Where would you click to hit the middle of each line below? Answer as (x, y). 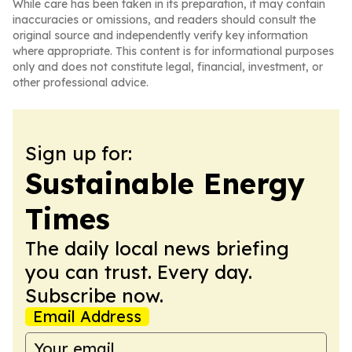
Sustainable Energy (165, 183)
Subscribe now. (94, 295)
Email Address (87, 316)
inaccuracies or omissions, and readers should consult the (164, 20)
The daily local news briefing (157, 248)
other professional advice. (81, 82)
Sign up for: (79, 153)
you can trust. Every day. (139, 272)
